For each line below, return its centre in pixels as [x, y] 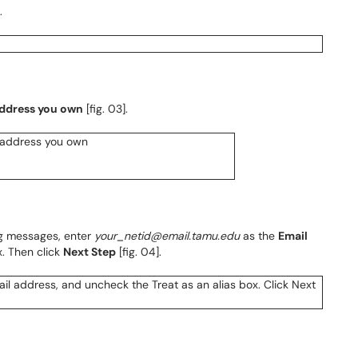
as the [259, 236]
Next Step [89, 252]
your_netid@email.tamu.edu [167, 236]
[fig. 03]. [107, 109]
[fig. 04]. [139, 252]
